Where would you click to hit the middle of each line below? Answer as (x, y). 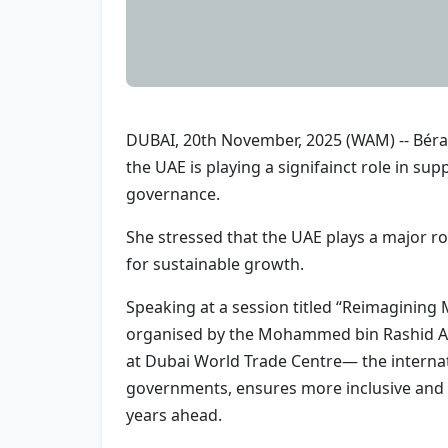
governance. (173, 194)
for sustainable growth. (215, 264)
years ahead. (174, 415)
